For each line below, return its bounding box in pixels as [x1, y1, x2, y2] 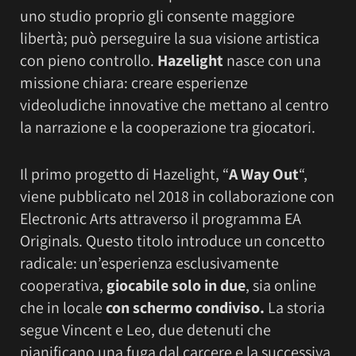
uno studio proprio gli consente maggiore [20, 5, 295, 26]
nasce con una [226, 49, 321, 71]
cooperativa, [20, 274, 106, 296]
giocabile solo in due [106, 274, 246, 296]
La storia [265, 296, 325, 318]
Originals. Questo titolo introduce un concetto [20, 230, 325, 251]
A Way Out [229, 163, 299, 184]
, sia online [246, 274, 316, 296]
